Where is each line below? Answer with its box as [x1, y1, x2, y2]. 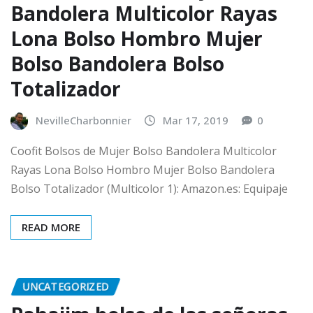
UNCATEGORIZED [22, 279, 109, 293]
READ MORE [22, 219, 80, 234]
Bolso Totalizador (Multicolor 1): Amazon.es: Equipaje [10, 180, 288, 196]
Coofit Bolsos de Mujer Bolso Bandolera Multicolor [10, 143, 277, 159]
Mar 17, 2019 [163, 113, 228, 128]
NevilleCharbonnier [36, 113, 131, 128]
